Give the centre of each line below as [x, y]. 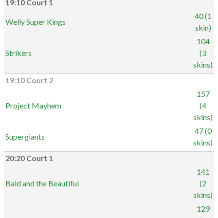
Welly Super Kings [36, 22]
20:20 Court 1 [29, 158]
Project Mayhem [33, 105]
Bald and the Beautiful [42, 183]
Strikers [18, 53]
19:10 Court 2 [29, 80]
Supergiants [25, 136]
